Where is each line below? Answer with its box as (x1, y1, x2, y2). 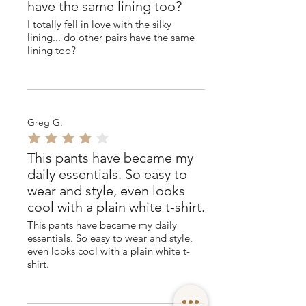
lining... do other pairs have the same (27, 31, 195, 44)
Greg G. (27, 116, 63, 128)
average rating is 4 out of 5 (27, 137, 128, 148)
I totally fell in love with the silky (27, 18, 171, 31)
